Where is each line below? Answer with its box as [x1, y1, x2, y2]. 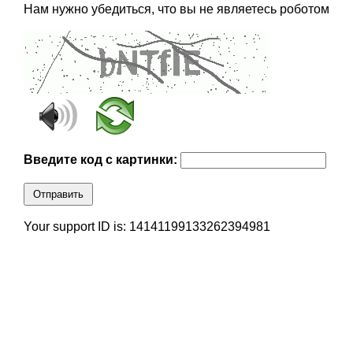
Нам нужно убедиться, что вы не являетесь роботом [23, 2, 329, 17]
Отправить [32, 188, 84, 201]
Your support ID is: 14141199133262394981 [23, 220, 270, 234]
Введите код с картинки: [23, 153, 180, 167]
